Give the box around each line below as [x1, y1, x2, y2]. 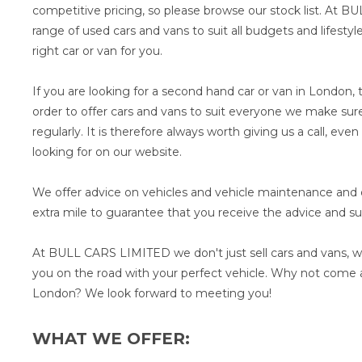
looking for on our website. [32, 145, 182, 159]
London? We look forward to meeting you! [32, 286, 271, 301]
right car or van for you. [32, 44, 162, 58]
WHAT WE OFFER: [32, 329, 190, 348]
